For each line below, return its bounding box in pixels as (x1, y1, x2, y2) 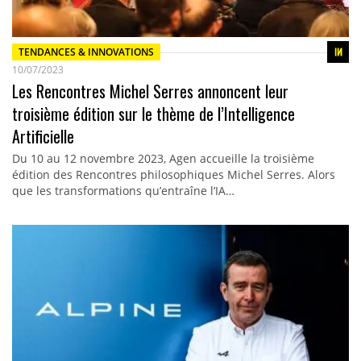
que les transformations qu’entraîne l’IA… (11, 183, 234, 199)
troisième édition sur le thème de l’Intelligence (11, 102, 295, 127)
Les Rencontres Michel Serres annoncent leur (11, 79, 288, 104)
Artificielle (11, 124, 74, 149)
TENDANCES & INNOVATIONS (18, 44, 154, 59)
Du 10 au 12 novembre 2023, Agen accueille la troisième (11, 151, 314, 167)
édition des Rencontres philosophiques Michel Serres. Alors (11, 167, 335, 183)
